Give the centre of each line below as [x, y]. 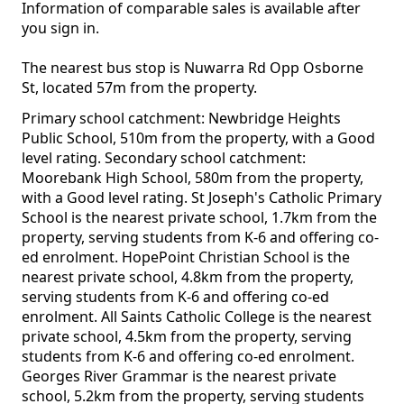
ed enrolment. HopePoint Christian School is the [186, 257]
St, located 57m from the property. [139, 88]
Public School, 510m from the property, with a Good [198, 138]
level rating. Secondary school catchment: [164, 158]
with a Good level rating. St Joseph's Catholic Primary [202, 198]
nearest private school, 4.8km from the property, [188, 277]
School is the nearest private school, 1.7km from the [199, 218]
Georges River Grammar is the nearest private [179, 376]
